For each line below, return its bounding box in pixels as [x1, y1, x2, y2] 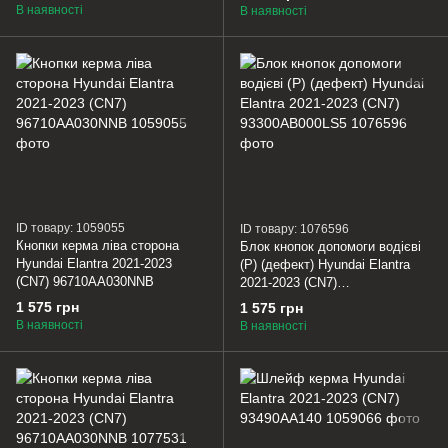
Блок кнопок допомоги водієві [240, 239, 421, 255]
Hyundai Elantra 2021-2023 [16, 256, 172, 272]
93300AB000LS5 [240, 293, 337, 309]
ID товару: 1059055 [16, 221, 125, 236]
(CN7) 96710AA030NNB [16, 274, 154, 290]
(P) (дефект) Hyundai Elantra [240, 257, 410, 273]
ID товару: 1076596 [240, 222, 349, 237]
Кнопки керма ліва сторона [16, 238, 179, 254]
